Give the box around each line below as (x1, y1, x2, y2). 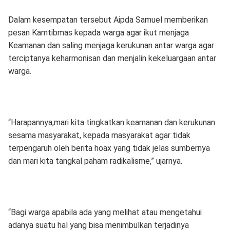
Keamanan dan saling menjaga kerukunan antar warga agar (8, 41, 214, 50)
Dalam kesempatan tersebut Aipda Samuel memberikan (8, 15, 208, 25)
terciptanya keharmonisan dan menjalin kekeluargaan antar (8, 53, 216, 63)
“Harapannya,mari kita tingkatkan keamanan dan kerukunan (8, 118, 215, 127)
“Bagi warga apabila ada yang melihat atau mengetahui (8, 207, 202, 217)
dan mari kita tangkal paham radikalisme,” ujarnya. (8, 156, 182, 166)
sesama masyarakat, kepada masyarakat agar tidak (8, 130, 190, 140)
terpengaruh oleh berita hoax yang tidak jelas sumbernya (8, 143, 210, 153)
